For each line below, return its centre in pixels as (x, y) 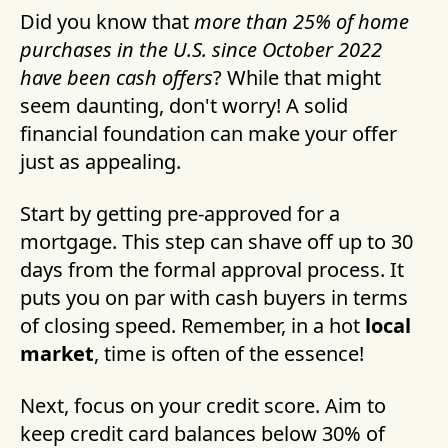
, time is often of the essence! (229, 354)
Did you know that (107, 22)
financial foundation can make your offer (208, 134)
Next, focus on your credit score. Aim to (203, 406)
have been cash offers (116, 78)
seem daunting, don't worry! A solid (184, 106)
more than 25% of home (301, 22)
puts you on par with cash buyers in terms (214, 298)
